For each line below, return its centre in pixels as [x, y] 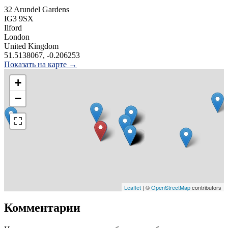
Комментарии [42, 208]
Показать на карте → [40, 64]
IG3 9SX [19, 18]
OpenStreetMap [171, 187]
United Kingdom [31, 46]
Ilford [13, 27]
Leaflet [133, 187]
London [17, 37]
